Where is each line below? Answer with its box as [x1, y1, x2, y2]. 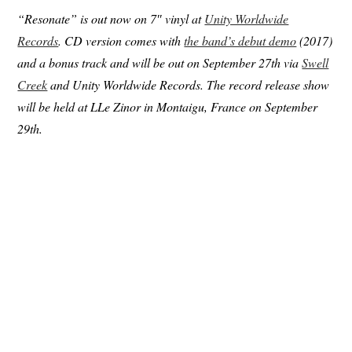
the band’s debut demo [184, 31, 297, 49]
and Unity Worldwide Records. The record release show [47, 75, 330, 93]
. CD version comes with [58, 31, 185, 49]
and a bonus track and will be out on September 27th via [17, 53, 302, 71]
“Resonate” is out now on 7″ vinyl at [17, 9, 205, 27]
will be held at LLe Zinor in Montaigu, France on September [17, 97, 318, 115]
